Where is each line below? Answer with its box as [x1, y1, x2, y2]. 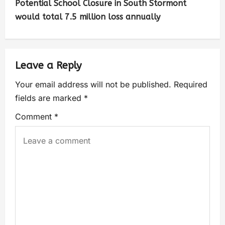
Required [174, 79, 207, 90]
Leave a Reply [15, 60, 81, 72]
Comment [15, 111, 54, 122]
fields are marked [15, 93, 84, 103]
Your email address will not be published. [15, 79, 171, 90]
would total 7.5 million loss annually [15, 12, 160, 22]
